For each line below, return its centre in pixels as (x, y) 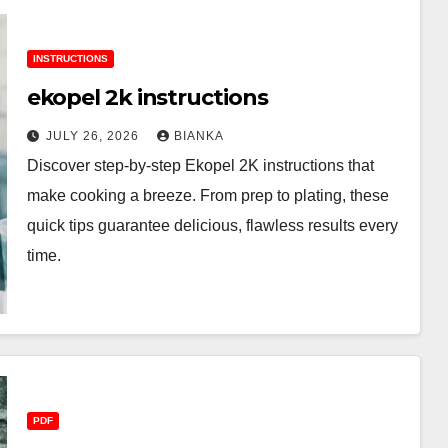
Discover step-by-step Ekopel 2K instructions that (200, 165)
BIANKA (198, 135)
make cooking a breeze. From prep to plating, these (207, 195)
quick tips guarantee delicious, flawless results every (212, 225)
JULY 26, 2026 (94, 135)
